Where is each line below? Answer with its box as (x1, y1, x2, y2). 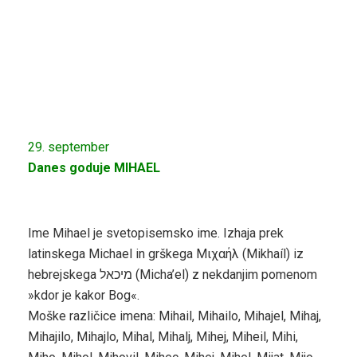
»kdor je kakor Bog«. (28, 287, 139, 303)
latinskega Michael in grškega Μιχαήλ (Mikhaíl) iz (28, 245, 304, 261)
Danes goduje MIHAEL (28, 159, 160, 175)
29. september (28, 139, 109, 155)
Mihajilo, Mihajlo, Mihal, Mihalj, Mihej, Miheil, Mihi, (28, 328, 298, 344)
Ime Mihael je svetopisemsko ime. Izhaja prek (28, 225, 284, 241)
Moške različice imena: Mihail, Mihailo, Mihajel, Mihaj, (28, 308, 321, 324)
